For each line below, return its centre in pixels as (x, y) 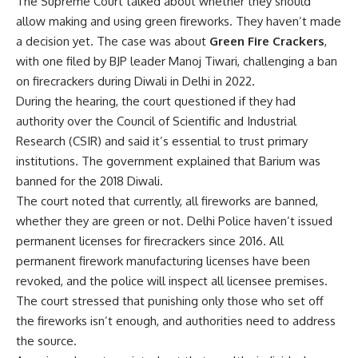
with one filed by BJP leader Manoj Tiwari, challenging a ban (177, 61)
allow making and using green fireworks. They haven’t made (179, 21)
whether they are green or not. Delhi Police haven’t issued (174, 221)
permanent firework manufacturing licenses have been (163, 261)
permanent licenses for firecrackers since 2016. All (150, 241)
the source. (46, 341)
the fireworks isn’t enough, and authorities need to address (176, 321)
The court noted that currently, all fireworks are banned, (167, 201)
